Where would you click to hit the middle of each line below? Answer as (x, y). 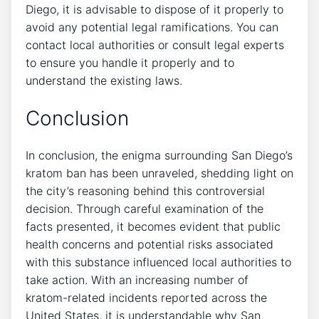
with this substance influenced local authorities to (158, 262)
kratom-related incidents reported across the (146, 298)
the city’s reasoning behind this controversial (145, 191)
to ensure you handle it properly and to (130, 62)
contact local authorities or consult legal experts (155, 45)
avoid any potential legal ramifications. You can (152, 27)
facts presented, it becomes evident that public (153, 227)
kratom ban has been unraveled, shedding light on (159, 173)
